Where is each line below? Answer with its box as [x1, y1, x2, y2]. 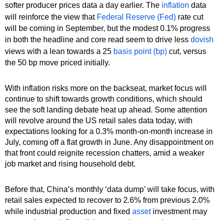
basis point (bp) [113, 47, 167, 55]
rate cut [176, 12, 203, 21]
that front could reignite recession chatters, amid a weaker [5, 148, 204, 157]
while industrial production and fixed [5, 207, 132, 216]
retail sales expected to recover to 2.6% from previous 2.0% [5, 195, 210, 204]
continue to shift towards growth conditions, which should [5, 94, 202, 103]
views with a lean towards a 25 [5, 47, 113, 55]
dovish [191, 35, 214, 44]
